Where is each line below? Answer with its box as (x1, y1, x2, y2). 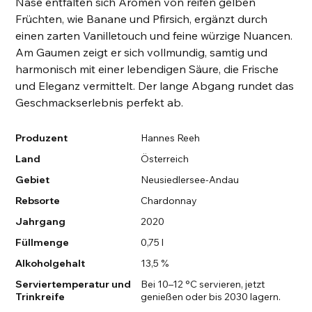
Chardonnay (140, 194, 197, 208)
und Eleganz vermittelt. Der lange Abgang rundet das (15, 79, 295, 93)
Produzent (15, 132, 68, 145)
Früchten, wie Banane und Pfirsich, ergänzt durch (15, 12, 268, 26)
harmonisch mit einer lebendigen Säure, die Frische (15, 62, 279, 77)
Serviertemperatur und (15, 278, 132, 291)
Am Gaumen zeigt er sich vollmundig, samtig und (15, 45, 268, 60)
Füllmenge (15, 236, 70, 249)
